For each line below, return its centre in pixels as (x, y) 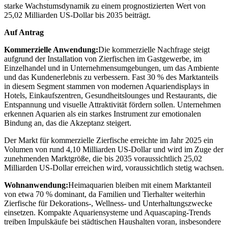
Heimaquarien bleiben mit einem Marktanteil (140, 185)
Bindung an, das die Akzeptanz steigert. (68, 123)
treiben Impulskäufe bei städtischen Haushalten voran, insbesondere (112, 222)
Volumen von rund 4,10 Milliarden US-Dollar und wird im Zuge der (114, 150)
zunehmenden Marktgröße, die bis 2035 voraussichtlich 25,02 (103, 159)
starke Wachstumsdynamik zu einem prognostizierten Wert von (105, 6)
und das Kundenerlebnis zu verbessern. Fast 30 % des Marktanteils (111, 77)
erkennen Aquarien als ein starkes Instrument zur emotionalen (103, 114)
